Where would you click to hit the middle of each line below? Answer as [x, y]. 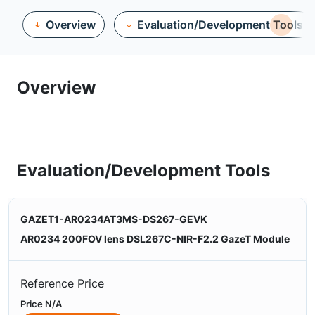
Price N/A [41, 304]
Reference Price [62, 283]
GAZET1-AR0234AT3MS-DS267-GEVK [114, 219]
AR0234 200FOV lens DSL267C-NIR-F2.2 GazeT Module [155, 239]
